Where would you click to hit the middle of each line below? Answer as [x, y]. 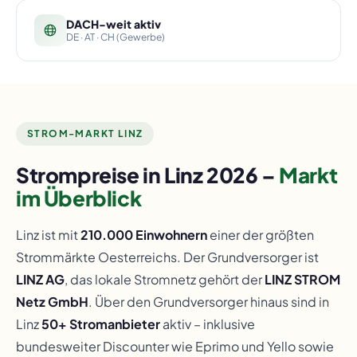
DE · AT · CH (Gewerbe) [116, 37]
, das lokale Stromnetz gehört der [165, 279]
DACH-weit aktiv [114, 24]
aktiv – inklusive [208, 324]
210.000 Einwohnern [144, 235]
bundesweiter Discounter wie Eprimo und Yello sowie [175, 346]
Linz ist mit [48, 235]
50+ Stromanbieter [101, 324]
